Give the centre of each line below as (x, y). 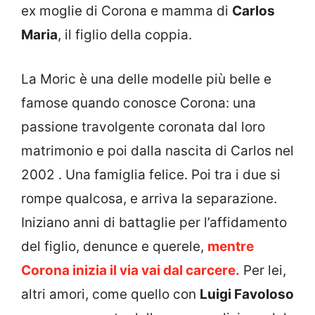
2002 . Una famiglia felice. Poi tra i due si (151, 174)
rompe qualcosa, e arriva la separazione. (149, 198)
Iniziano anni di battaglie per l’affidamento (154, 222)
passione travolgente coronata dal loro (143, 127)
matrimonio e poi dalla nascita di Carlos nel (157, 150)
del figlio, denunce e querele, (114, 246)
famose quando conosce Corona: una (139, 103)
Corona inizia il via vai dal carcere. (130, 270)
